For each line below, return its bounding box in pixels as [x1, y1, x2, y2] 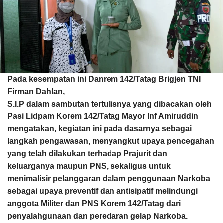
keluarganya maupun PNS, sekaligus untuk [7, 162, 171, 171]
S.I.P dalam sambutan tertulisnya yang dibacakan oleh [7, 100, 212, 109]
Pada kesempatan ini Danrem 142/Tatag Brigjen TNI [7, 75, 201, 84]
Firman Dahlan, [7, 87, 65, 96]
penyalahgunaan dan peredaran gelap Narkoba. [7, 212, 188, 221]
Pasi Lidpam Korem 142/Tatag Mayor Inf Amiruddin [7, 112, 198, 121]
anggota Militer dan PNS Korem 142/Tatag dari [7, 199, 181, 208]
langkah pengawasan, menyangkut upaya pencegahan [7, 137, 214, 146]
